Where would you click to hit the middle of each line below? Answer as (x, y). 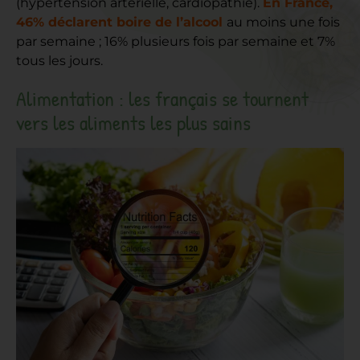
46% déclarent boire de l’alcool (121, 22)
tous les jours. (59, 60)
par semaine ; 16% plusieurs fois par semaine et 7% (176, 41)
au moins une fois (283, 22)
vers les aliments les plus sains (133, 122)
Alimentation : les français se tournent (162, 98)
